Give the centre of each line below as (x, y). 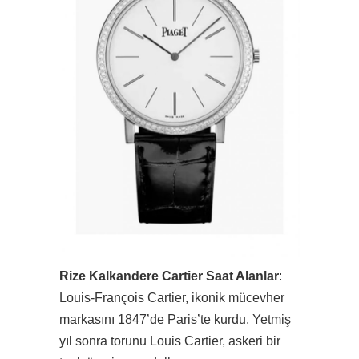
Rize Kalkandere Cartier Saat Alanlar (169, 276)
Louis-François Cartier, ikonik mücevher (172, 297)
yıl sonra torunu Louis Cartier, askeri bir (170, 341)
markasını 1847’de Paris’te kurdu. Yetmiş (175, 319)
